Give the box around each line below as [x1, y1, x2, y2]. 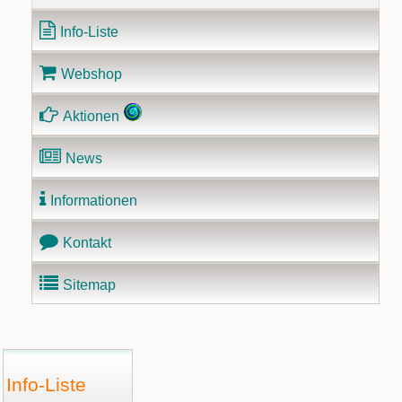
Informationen [50, 193, 137, 208]
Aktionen [63, 109, 119, 124]
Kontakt [63, 235, 111, 250]
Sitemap [63, 277, 116, 293]
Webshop [61, 66, 122, 82]
